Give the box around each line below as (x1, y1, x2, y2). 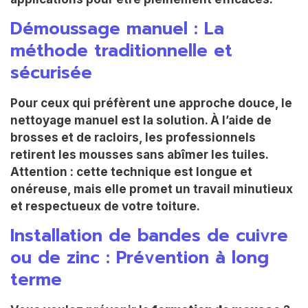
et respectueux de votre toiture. (10, 199, 200, 213)
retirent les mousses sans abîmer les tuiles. (10, 147, 268, 162)
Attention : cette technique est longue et (10, 164, 252, 179)
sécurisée (10, 59, 92, 86)
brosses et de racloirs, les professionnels (10, 130, 256, 144)
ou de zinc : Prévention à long (10, 245, 269, 272)
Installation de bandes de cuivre (10, 223, 288, 250)
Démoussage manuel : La (10, 15, 224, 42)
